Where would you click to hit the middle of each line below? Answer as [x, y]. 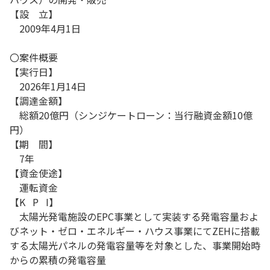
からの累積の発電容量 [58, 260]
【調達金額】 [39, 101]
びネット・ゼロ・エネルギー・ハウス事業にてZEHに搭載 [135, 231]
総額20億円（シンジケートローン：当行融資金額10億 [131, 115]
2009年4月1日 [45, 28]
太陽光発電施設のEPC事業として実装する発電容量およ [134, 216]
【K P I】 [34, 202]
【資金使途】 [39, 173]
